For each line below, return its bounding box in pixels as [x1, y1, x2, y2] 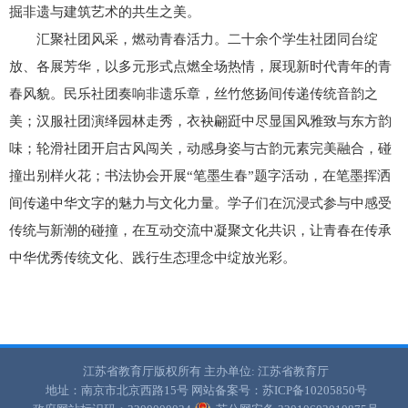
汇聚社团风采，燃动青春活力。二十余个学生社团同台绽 [36, 31, 378, 46]
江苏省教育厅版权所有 [83, 363, 202, 378]
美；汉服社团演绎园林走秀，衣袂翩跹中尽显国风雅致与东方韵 [9, 113, 392, 128]
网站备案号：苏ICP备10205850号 [190, 382, 367, 397]
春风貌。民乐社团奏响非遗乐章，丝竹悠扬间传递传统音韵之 [9, 86, 378, 101]
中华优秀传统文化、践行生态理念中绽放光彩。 [9, 250, 296, 265]
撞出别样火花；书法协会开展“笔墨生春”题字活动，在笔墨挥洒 [9, 168, 391, 183]
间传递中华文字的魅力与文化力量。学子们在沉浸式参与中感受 [9, 195, 392, 210]
